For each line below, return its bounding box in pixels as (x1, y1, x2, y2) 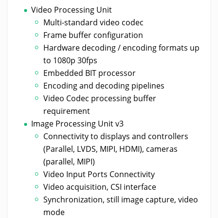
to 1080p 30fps (43, 54, 98, 66)
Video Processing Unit (31, 4, 112, 15)
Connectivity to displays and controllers (43, 130, 189, 142)
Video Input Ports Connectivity (43, 168, 155, 180)
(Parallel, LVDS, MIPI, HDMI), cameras (43, 143, 178, 154)
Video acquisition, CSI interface (43, 181, 157, 192)
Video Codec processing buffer (43, 92, 157, 104)
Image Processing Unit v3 (31, 118, 124, 129)
